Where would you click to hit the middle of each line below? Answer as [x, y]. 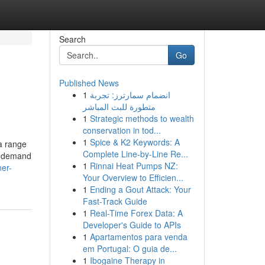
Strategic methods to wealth [142, 118]
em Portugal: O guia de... [130, 248]
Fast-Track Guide [115, 201]
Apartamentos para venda [138, 237]
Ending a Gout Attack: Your [140, 189]
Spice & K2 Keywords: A [135, 142]
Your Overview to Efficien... [133, 177]
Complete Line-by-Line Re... [135, 154]
